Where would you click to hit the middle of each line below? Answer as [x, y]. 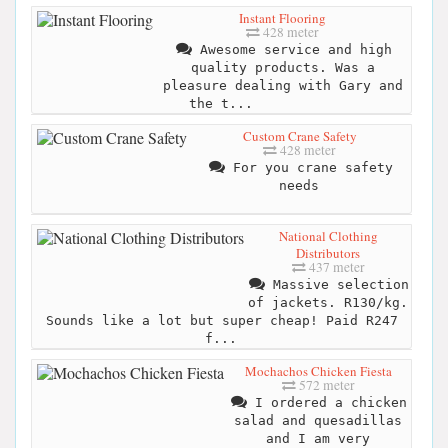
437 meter [335, 267]
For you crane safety [308, 168]
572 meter [325, 385]
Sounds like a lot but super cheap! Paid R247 [221, 321]
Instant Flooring [282, 18]
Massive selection [337, 285]
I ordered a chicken [327, 403]
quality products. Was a [282, 68]
